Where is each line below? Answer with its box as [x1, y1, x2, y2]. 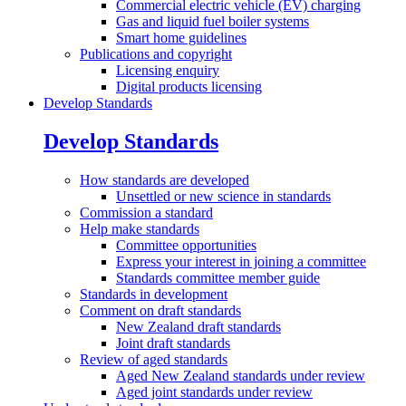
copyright [178, 45, 232, 62]
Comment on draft [80, 302, 188, 318]
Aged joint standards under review [116, 383, 313, 400]
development [154, 285, 227, 302]
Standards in [80, 285, 154, 302]
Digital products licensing [116, 78, 262, 94]
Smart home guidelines [116, 29, 246, 45]
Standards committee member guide [116, 269, 320, 285]
